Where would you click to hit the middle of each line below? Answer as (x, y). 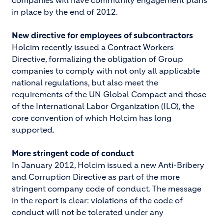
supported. (33, 130)
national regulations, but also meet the (85, 82)
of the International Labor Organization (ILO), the (103, 106)
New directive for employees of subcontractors (102, 35)
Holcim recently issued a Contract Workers (93, 47)
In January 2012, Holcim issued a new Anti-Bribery (108, 165)
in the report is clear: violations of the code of (97, 200)
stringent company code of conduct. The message (107, 189)
